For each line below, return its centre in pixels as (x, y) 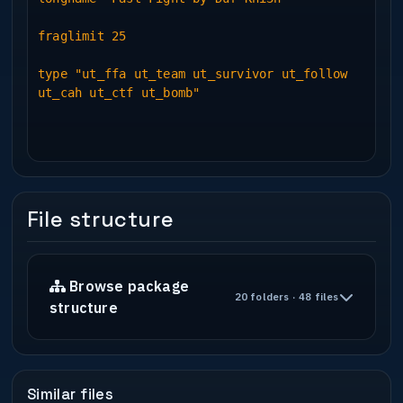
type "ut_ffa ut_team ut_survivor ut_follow (193, 74)
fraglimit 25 (82, 36)
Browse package (130, 287)
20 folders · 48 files (287, 296)
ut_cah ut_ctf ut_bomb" (119, 93)
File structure (100, 219)
